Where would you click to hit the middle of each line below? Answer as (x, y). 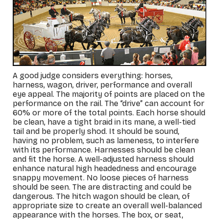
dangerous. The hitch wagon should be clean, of (101, 196)
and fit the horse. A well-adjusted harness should (103, 159)
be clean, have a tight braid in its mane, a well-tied (104, 122)
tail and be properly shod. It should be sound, (96, 131)
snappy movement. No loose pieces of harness (101, 177)
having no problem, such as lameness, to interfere (106, 140)
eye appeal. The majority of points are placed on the (109, 94)
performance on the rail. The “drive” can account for (109, 103)
